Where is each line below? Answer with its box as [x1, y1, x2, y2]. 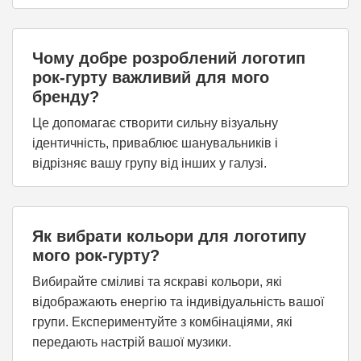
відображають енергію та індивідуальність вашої [32, 295, 324, 309]
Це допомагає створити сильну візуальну [32, 116, 278, 130]
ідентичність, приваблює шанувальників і [32, 136, 278, 150]
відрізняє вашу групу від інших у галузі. [32, 156, 267, 170]
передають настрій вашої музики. [32, 335, 231, 349]
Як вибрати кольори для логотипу [32, 227, 306, 245]
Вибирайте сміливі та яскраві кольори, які [32, 275, 282, 288]
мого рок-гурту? [32, 247, 160, 264]
